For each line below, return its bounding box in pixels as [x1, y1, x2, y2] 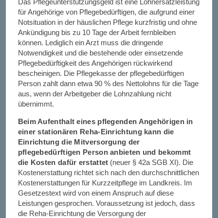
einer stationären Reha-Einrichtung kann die [18, 127, 174, 136]
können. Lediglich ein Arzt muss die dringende [18, 38, 163, 47]
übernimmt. [18, 100, 54, 108]
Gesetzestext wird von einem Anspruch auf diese [18, 189, 174, 197]
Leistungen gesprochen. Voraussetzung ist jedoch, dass [18, 199, 195, 207]
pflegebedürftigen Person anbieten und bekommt [18, 148, 191, 156]
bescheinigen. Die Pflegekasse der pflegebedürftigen [18, 69, 184, 77]
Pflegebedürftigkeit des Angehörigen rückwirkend [18, 59, 172, 67]
